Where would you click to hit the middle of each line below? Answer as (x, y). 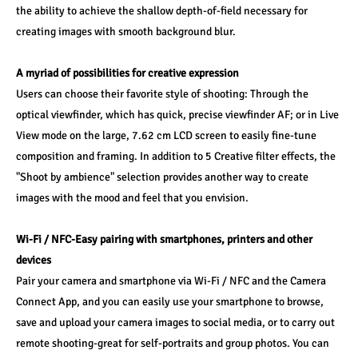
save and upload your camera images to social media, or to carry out (175, 322)
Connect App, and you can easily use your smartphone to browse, (170, 302)
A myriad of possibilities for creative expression (127, 73)
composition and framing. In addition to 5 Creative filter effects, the (176, 156)
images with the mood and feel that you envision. (132, 198)
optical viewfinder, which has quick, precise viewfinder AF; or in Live (177, 115)
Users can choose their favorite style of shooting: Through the (162, 94)
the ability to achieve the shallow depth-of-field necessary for (162, 11)
